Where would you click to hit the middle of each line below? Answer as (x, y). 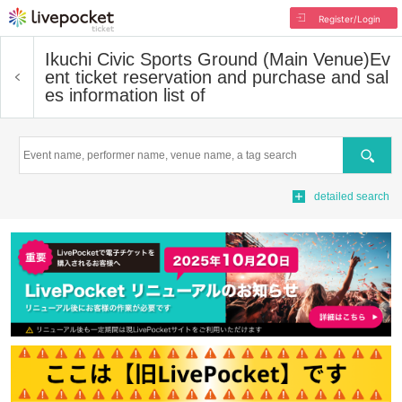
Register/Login (349, 19)
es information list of (125, 95)
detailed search (352, 197)
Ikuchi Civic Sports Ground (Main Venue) (207, 59)
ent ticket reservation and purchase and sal (217, 77)
